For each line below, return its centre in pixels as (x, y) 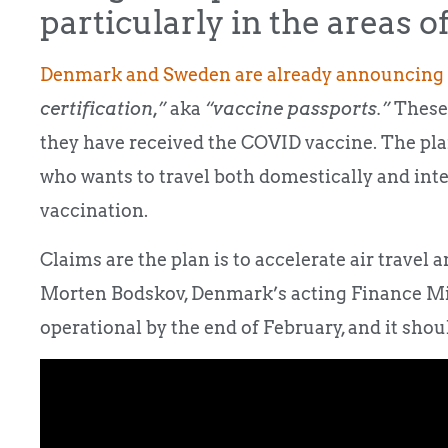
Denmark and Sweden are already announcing (242, 75)
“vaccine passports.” (297, 109)
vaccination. (94, 211)
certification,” (103, 109)
